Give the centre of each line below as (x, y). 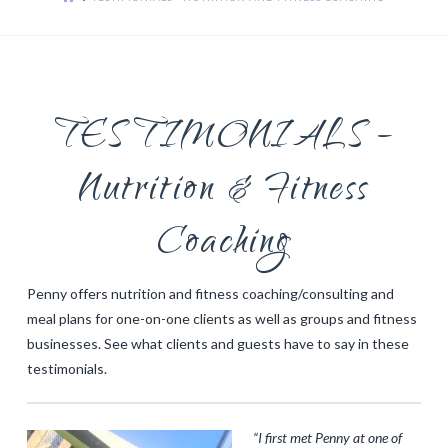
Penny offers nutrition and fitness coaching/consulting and (210, 294)
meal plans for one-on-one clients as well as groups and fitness (221, 319)
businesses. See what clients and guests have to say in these (217, 344)
